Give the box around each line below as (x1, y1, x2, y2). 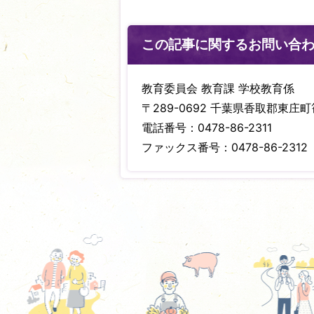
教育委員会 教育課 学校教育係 (142, 81, 294, 96)
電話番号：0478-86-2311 (142, 121, 272, 135)
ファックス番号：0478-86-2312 (142, 140, 308, 155)
